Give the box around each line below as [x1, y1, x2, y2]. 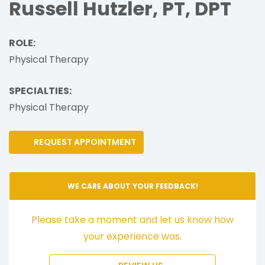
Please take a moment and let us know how [31, 212, 234, 227]
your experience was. [83, 229, 182, 243]
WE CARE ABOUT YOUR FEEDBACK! [67, 180, 198, 191]
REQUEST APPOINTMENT [30, 135, 136, 148]
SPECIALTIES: [9, 83, 72, 98]
